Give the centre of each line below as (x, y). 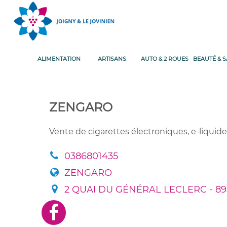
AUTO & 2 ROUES (164, 59)
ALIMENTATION (59, 59)
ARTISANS (112, 59)
